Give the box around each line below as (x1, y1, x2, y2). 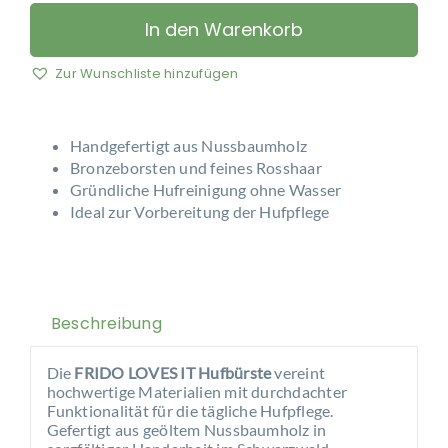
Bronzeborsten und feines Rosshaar (69, 158, 322, 177)
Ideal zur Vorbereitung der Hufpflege (69, 202, 330, 221)
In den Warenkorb (145, 17, 303, 43)
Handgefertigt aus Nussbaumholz (69, 136, 308, 155)
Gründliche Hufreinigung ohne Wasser (69, 180, 342, 199)
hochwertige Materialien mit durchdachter (46, 381, 348, 401)
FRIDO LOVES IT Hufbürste (74, 362, 272, 382)
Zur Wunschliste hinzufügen (55, 64, 239, 83)
